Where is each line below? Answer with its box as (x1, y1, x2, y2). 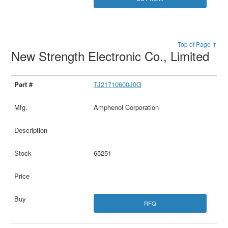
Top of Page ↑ (177, 39, 217, 48)
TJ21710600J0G (93, 79, 141, 89)
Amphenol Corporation (93, 102, 159, 112)
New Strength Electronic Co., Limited (11, 46, 213, 65)
